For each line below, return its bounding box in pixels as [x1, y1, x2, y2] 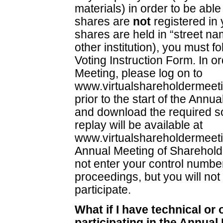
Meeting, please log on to [75, 67, 203, 80]
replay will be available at [75, 119, 203, 132]
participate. [75, 184, 131, 197]
